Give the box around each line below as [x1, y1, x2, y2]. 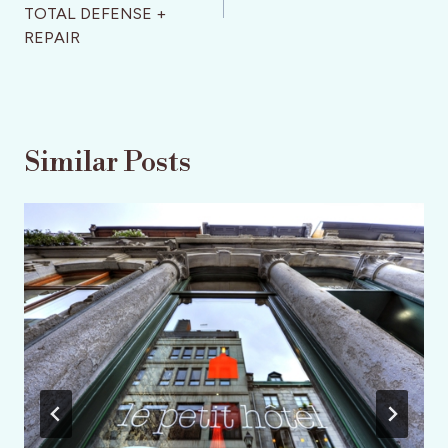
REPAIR [24, 28, 80, 48]
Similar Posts [24, 145, 191, 181]
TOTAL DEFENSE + [24, 4, 166, 24]
